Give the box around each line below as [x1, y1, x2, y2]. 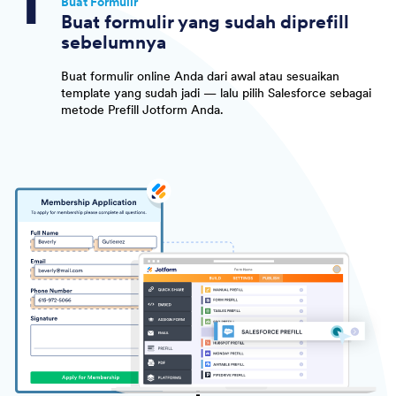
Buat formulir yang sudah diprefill [60, 11, 349, 34]
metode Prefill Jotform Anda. [60, 101, 224, 118]
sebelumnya [60, 31, 166, 55]
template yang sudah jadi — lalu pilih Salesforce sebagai [60, 84, 371, 101]
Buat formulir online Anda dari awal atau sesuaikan [60, 67, 339, 84]
